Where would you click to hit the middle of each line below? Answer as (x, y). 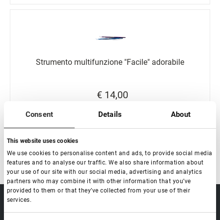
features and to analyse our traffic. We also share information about (105, 162)
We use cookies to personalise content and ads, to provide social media (110, 153)
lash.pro (164, 212)
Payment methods (38, 214)
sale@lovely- (172, 203)
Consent (39, 115)
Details (110, 115)
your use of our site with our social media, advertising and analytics (104, 172)
